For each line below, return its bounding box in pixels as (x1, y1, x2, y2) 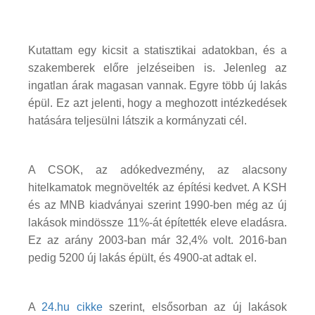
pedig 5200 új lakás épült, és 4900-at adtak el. (28, 251, 265, 264)
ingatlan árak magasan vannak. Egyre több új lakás (28, 79, 287, 91)
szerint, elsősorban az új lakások (102, 300, 288, 313)
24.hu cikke (41, 300, 103, 313)
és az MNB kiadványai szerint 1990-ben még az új (28, 198, 287, 211)
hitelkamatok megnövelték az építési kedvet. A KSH (28, 181, 287, 193)
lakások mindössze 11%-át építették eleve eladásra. (28, 216, 287, 229)
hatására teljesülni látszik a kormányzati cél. (28, 114, 247, 127)
